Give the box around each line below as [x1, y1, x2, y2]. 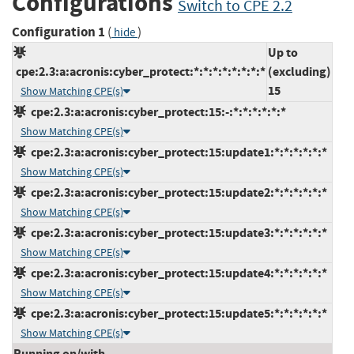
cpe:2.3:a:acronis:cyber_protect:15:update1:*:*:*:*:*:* [26, 143, 327, 160]
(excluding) [268, 62, 331, 80]
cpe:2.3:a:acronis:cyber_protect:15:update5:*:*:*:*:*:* [26, 304, 327, 322]
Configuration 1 [12, 22, 105, 41]
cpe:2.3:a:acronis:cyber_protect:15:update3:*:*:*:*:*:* [26, 224, 327, 241]
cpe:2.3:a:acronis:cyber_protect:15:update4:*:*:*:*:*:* [26, 264, 327, 281]
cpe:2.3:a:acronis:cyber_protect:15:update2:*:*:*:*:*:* [26, 183, 327, 201]
